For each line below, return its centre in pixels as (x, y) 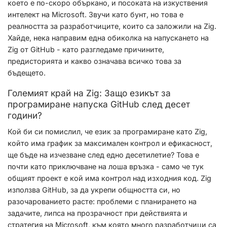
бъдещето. (27, 72)
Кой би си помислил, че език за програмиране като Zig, (107, 132)
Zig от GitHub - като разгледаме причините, (86, 49)
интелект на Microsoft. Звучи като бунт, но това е (96, 14)
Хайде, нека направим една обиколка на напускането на (108, 37)
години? (25, 116)
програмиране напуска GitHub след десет (99, 104)
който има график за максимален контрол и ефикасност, (110, 143)
